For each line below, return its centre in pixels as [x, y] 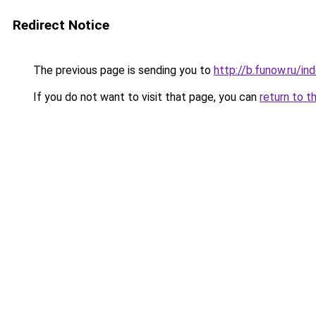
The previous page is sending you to [122, 70]
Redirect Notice [61, 25]
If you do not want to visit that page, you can [145, 97]
